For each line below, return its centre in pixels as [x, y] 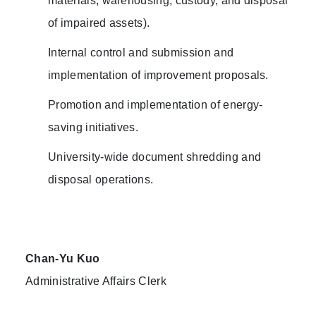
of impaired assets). [99, 23]
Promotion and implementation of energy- [156, 105]
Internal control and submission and [141, 53]
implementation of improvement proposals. [158, 75]
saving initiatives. [93, 128]
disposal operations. [101, 180]
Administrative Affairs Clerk [96, 281]
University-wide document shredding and [155, 157]
